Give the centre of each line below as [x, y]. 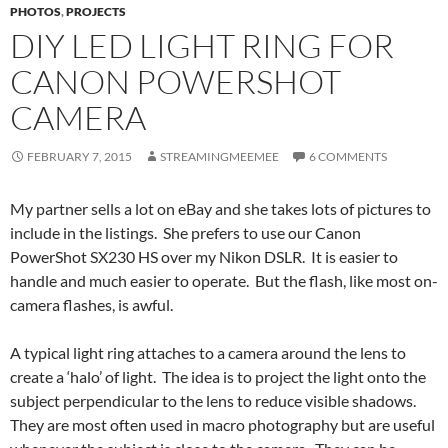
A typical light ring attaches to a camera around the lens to [208, 352]
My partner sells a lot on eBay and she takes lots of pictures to [220, 208]
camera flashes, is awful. [91, 304]
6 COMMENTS [348, 156]
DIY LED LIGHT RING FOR [202, 45]
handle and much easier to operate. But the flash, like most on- [224, 280]
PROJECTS [96, 11]
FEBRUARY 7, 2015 [79, 156]
